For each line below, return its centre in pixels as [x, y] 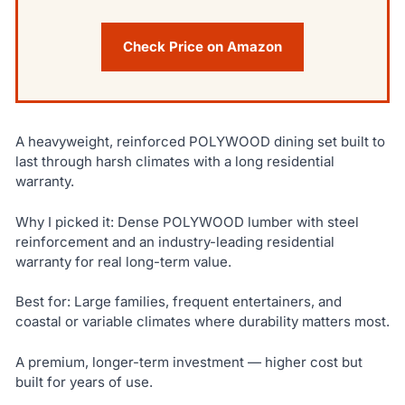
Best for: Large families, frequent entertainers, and [178, 302]
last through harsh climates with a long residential [174, 162]
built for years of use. [84, 381]
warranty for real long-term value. [123, 261]
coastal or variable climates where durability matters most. [202, 322]
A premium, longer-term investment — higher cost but [188, 362]
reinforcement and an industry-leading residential [174, 241]
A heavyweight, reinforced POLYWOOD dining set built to [200, 142]
